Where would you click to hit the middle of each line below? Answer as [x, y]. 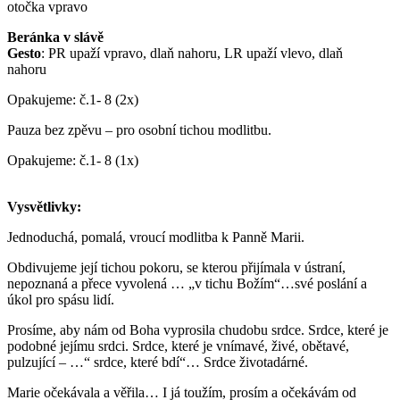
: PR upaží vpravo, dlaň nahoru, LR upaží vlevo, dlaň [192, 53]
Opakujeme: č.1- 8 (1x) [73, 160]
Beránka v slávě [55, 37]
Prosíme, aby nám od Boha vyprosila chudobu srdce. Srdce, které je [198, 329]
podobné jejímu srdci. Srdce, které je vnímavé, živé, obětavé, [178, 346]
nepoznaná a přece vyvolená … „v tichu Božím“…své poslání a [187, 283]
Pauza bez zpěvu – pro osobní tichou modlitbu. [139, 129]
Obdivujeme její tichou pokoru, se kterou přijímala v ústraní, [176, 267]
